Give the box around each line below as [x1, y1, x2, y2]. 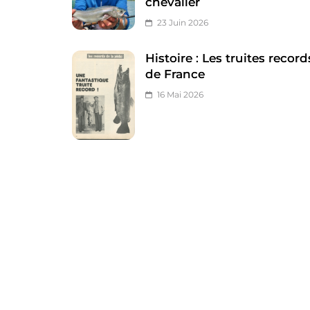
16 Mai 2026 [157, 89, 204, 100]
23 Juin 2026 [157, 17, 209, 28]
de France [145, 66, 206, 81]
